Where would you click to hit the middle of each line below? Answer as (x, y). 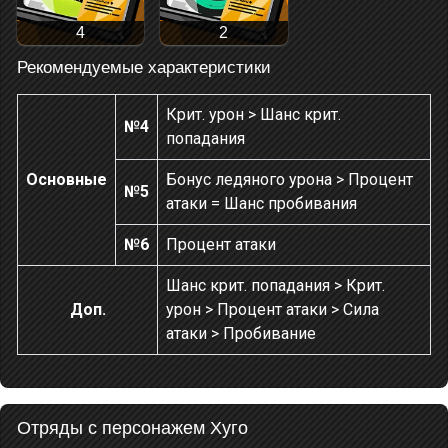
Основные (66, 180)
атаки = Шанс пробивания (261, 204)
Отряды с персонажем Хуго (132, 428)
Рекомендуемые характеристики (144, 68)
